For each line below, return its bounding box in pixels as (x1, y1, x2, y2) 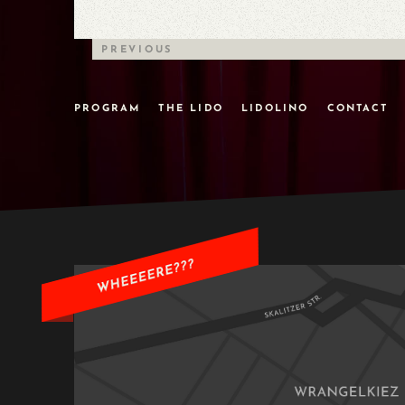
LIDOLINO (241, 104, 309, 114)
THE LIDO (158, 104, 224, 114)
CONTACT (326, 104, 389, 114)
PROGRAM (74, 104, 141, 114)
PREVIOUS (101, 44, 173, 55)
